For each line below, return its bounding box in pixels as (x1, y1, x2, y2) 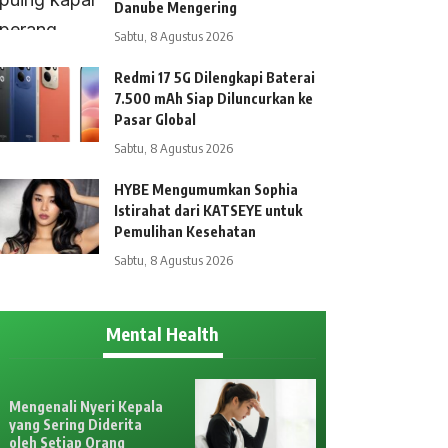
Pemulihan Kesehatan (114, 223, 257, 240)
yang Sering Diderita (9, 415, 143, 433)
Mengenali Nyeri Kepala (9, 397, 164, 415)
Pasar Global (114, 111, 197, 128)
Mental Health (106, 322, 220, 345)
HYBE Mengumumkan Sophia (114, 181, 299, 198)
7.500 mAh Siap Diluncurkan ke (114, 90, 314, 107)
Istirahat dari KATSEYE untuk (114, 202, 303, 219)
